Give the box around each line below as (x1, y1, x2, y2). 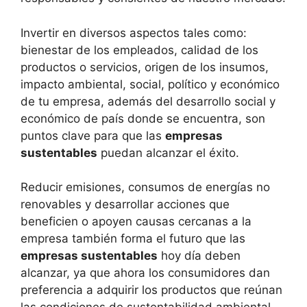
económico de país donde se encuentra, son (21, 111, 265, 125)
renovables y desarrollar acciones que (21, 197, 230, 212)
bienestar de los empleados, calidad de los (21, 42, 258, 57)
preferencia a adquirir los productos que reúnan (21, 283, 282, 297)
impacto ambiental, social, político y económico (21, 77, 280, 91)
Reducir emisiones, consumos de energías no (21, 180, 270, 195)
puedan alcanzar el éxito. (97, 145, 239, 160)
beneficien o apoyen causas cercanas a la (21, 214, 251, 229)
